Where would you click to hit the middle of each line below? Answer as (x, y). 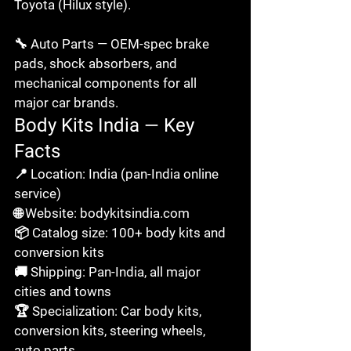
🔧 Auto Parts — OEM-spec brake (113, 43)
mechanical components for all (107, 83)
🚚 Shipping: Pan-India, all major (109, 271)
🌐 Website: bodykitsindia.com (102, 213)
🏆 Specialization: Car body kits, (109, 311)
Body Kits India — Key (107, 125)
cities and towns (63, 291)
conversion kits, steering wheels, (111, 330)
